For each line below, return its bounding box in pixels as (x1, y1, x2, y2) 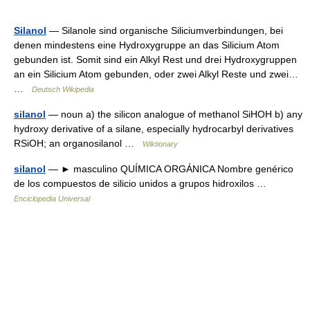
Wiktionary (143, 139, 178, 148)
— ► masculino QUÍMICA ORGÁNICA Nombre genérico (46, 163, 293, 174)
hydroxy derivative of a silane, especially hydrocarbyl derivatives (14, 122, 293, 134)
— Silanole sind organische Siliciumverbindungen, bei (46, 24, 283, 36)
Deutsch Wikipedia (32, 84, 94, 93)
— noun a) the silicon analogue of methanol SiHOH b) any (46, 108, 302, 120)
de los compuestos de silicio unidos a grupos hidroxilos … (14, 177, 272, 189)
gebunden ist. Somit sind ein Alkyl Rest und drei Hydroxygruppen (14, 53, 297, 65)
